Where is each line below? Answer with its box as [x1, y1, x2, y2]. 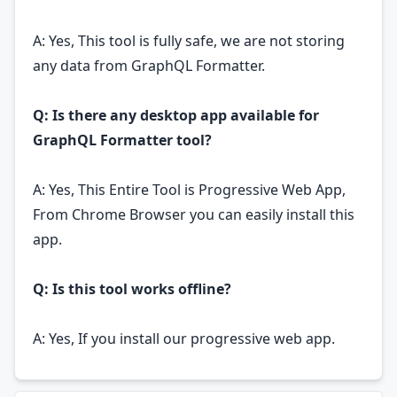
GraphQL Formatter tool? [33, 130, 212, 150]
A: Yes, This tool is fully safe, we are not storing [33, 31, 345, 51]
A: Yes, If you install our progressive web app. [33, 329, 335, 348]
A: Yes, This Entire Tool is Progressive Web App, [33, 180, 346, 199]
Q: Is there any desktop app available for [33, 105, 319, 125]
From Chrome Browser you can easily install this [33, 205, 354, 224]
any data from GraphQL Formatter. [33, 56, 265, 75]
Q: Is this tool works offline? [33, 279, 231, 299]
